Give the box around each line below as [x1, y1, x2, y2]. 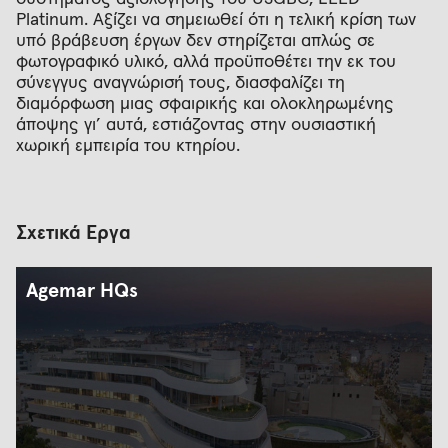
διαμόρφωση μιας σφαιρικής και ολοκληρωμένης [16, 94, 394, 113]
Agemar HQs [25, 280, 138, 301]
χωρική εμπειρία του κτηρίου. [16, 136, 240, 155]
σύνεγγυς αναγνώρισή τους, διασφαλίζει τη [16, 73, 345, 92]
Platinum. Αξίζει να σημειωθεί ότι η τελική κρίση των [16, 10, 416, 29]
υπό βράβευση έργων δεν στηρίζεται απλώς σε [16, 31, 375, 50]
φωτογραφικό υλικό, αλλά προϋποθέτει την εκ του [16, 52, 396, 71]
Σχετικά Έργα [16, 223, 131, 244]
